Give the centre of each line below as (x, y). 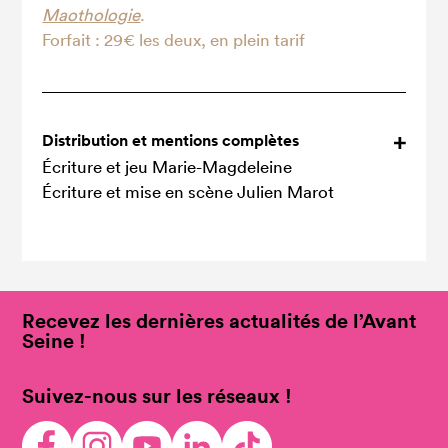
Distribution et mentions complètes (171, 140)
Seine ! (54, 340)
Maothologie (91, 14)
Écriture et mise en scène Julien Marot (188, 191)
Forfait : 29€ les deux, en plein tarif (174, 39)
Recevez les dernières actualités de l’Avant (219, 320)
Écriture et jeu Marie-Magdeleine (167, 166)
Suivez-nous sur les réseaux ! (157, 395)
